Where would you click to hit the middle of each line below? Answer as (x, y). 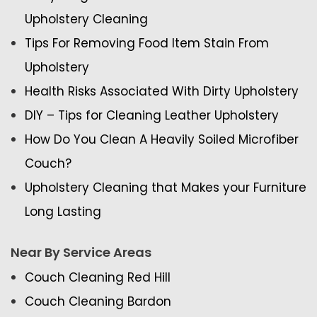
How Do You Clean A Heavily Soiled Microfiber (162, 140)
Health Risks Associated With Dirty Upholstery (162, 92)
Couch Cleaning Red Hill (98, 278)
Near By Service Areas (81, 253)
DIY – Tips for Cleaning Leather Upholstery (152, 116)
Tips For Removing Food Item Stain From (147, 44)
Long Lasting (63, 212)
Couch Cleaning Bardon (98, 302)
